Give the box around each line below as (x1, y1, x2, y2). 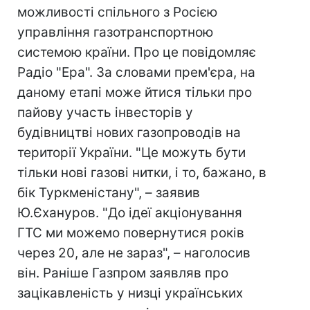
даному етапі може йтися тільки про (17, 84, 252, 100)
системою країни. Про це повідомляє (17, 44, 256, 60)
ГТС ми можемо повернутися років (17, 225, 244, 241)
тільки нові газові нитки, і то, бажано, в (17, 165, 266, 181)
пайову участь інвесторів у (17, 104, 193, 120)
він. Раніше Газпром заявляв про (17, 265, 228, 281)
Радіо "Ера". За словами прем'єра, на (17, 64, 255, 80)
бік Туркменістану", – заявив (17, 185, 200, 201)
